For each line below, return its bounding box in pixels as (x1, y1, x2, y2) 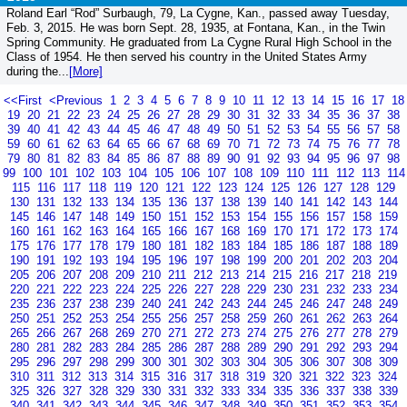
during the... (5, 64, 69, 78)
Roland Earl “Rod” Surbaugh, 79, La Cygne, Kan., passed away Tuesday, (5, 5, 390, 20)
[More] (68, 64, 103, 78)
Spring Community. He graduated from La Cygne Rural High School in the (5, 35, 392, 49)
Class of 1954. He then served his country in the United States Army (5, 49, 367, 64)
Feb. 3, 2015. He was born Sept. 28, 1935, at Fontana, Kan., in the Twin (5, 20, 385, 35)
